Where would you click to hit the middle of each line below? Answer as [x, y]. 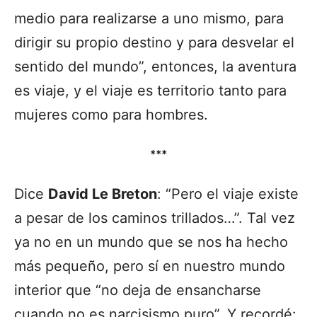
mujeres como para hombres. [111, 114]
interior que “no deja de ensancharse [138, 290]
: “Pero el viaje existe [228, 194]
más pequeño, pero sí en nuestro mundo [150, 266]
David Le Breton [103, 194]
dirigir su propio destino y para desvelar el [154, 42]
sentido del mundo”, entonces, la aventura [155, 66]
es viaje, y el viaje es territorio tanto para [150, 90]
